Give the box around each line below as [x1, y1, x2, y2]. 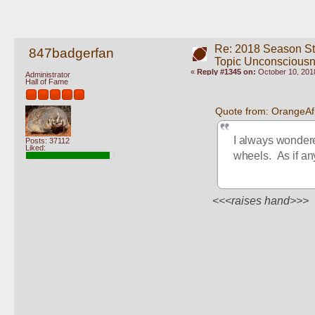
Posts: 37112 [25, 136, 70, 145]
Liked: [25, 143, 46, 152]
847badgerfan [28, 45, 114, 60]
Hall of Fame [25, 77, 68, 86]
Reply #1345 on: [196, 67, 256, 76]
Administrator [25, 70, 70, 79]
